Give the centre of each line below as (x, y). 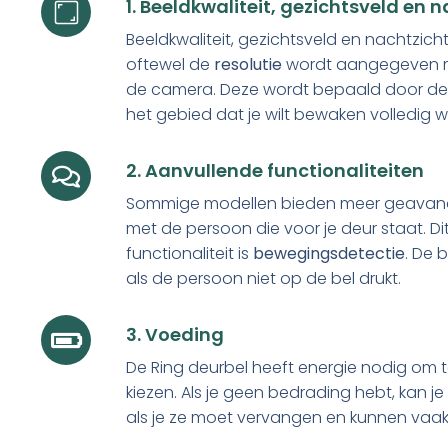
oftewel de (170, 64)
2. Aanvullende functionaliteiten (275, 170)
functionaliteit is (189, 253)
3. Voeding (175, 334)
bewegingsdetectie (329, 253)
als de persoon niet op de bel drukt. (263, 278)
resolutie (248, 64)
